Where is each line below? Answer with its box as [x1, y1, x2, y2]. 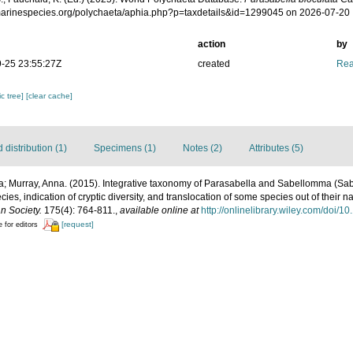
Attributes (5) [249, 143, 303, 154]
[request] [61, 220, 94, 229]
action [197, 39, 225, 50]
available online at [120, 205, 199, 217]
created [197, 58, 230, 70]
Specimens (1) [94, 143, 156, 154]
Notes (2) [183, 143, 222, 154]
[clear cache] [26, 91, 73, 101]
